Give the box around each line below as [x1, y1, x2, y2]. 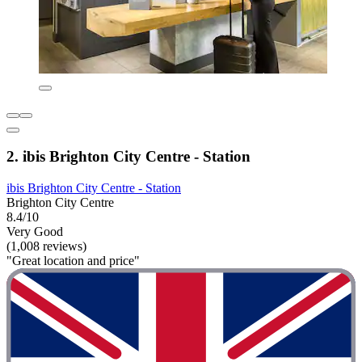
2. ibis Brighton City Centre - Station [6, 148, 250, 166]
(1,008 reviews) [6, 239, 86, 254]
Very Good [6, 225, 63, 239]
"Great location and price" [6, 254, 140, 268]
